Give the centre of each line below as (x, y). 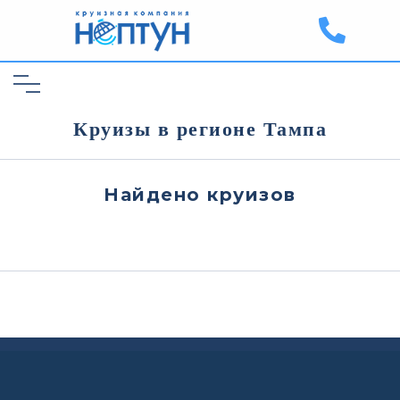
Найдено (156, 195)
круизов (252, 195)
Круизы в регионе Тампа (200, 128)
